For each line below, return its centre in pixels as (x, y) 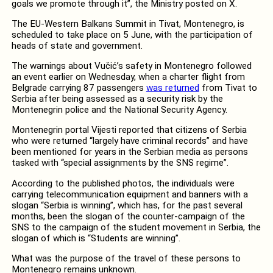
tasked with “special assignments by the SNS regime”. (120, 163)
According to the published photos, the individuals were (123, 183)
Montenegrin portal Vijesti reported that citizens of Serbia (129, 130)
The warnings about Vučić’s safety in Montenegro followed (131, 66)
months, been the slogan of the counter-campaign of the (128, 216)
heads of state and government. (77, 45)
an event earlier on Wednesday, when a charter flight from (128, 77)
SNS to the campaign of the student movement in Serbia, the (136, 227)
